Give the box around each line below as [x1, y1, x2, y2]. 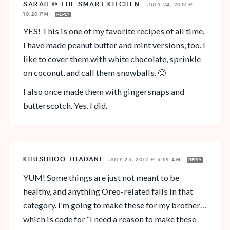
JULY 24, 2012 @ [147, 2, 194, 8]
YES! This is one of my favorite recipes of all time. [23, 26, 204, 36]
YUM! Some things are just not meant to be [23, 172, 179, 183]
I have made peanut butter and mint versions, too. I [23, 40, 205, 50]
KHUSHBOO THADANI [23, 156, 102, 163]
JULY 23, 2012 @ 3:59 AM [109, 157, 183, 163]
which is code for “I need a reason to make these [23, 214, 196, 224]
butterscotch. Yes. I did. [23, 101, 107, 111]
